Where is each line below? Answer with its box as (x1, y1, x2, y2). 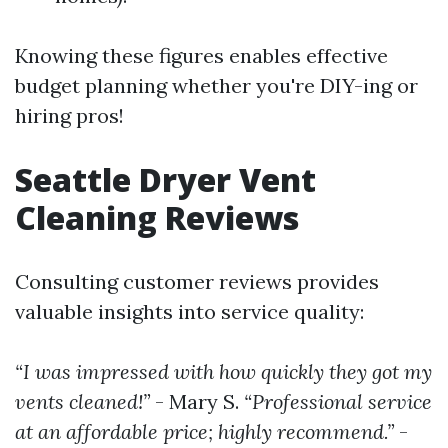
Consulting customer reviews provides (15, 269, 379, 294)
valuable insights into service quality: (15, 299, 364, 324)
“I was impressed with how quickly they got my (15, 359, 432, 384)
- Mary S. (150, 389, 244, 414)
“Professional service (244, 389, 432, 414)
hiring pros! (15, 103, 124, 128)
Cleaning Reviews (15, 196, 299, 239)
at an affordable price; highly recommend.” (15, 419, 394, 444)
